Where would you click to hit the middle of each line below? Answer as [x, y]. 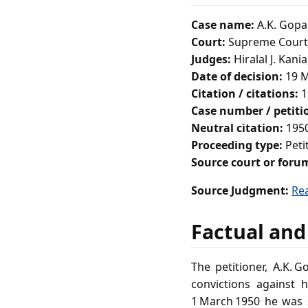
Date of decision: [237, 76]
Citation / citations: [245, 93]
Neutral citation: [237, 128]
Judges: [211, 59]
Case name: [223, 24]
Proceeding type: [237, 145]
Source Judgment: [240, 190]
